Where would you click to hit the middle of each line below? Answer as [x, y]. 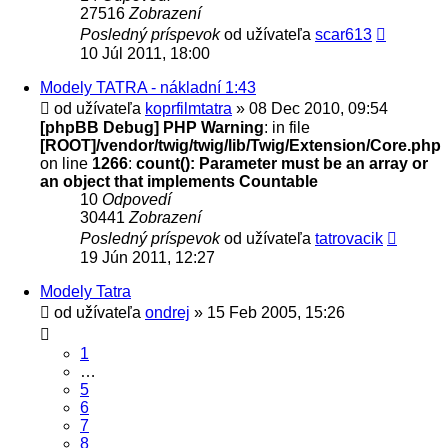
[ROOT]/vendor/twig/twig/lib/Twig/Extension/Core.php [240, 145]
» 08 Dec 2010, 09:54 [310, 108]
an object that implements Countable [179, 181]
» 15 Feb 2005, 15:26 [267, 312]
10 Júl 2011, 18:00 [145, 53]
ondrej [167, 312]
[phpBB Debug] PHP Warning [152, 127]
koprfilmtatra [188, 108]
